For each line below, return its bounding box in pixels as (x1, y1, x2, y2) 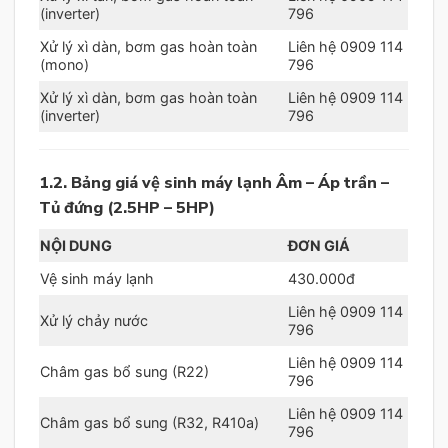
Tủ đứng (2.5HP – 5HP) (39, 196, 215, 219)
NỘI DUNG (40, 236, 112, 254)
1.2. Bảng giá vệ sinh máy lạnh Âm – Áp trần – (39, 171, 389, 194)
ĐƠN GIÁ (288, 236, 351, 254)
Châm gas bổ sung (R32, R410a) (40, 413, 259, 431)
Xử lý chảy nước (40, 311, 148, 329)
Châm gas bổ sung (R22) (40, 362, 209, 380)
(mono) (40, 55, 89, 73)
